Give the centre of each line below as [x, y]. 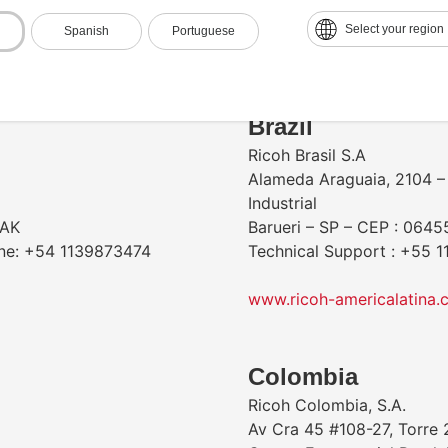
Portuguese [203, 31]
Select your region [394, 29]
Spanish [86, 31]
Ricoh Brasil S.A [307, 155]
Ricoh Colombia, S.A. [327, 405]
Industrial [282, 203]
